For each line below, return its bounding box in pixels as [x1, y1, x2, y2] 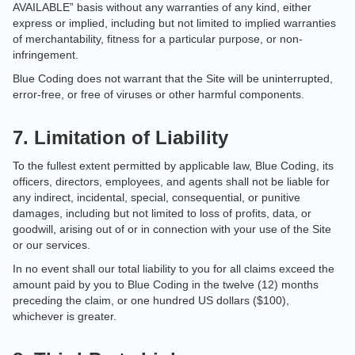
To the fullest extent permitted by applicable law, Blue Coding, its [13, 159, 334, 172]
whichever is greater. [13, 310, 116, 323]
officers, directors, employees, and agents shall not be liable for [13, 175, 330, 188]
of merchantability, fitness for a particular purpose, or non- [13, 32, 303, 45]
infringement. [13, 48, 78, 61]
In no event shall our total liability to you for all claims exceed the [13, 262, 334, 275]
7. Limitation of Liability [13, 127, 228, 148]
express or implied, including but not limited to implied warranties [13, 17, 336, 29]
